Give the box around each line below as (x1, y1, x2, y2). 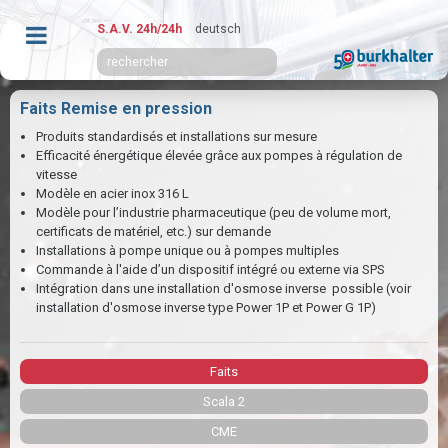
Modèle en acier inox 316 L (36, 186, 189, 201)
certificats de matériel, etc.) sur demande (36, 224, 271, 239)
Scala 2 (203, 394, 245, 409)
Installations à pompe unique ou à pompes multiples (36, 243, 339, 258)
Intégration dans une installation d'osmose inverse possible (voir (36, 281, 411, 296)
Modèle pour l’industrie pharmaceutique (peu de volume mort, (36, 205, 391, 220)
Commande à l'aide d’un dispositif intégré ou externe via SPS (36, 262, 385, 277)
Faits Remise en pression (20, 99, 212, 118)
